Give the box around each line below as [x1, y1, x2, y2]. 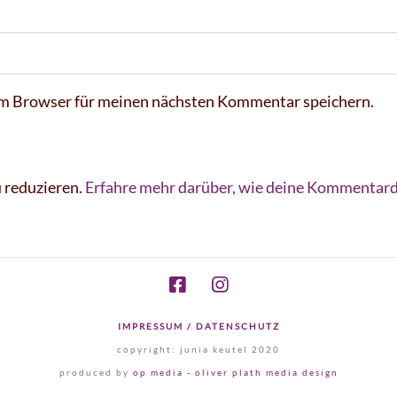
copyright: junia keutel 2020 [117, 344, 280, 355]
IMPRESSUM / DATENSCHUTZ [117, 321, 280, 332]
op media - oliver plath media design [132, 367, 339, 378]
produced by [58, 367, 133, 378]
